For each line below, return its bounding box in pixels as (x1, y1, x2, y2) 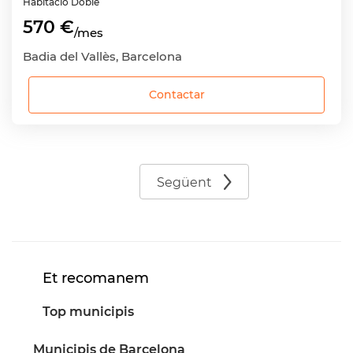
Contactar (148, 87, 205, 102)
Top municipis (43, 304, 134, 319)
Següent (157, 175, 212, 190)
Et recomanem (43, 269, 149, 287)
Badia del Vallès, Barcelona (23, 49, 182, 65)
